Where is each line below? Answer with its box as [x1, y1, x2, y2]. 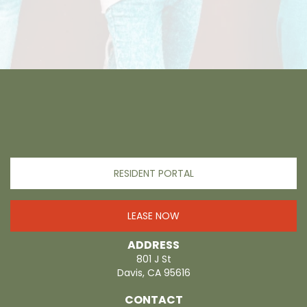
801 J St [136, 252, 171, 267]
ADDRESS [127, 237, 180, 254]
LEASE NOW [127, 209, 180, 223]
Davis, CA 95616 [116, 266, 191, 280]
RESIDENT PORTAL [113, 167, 194, 181]
